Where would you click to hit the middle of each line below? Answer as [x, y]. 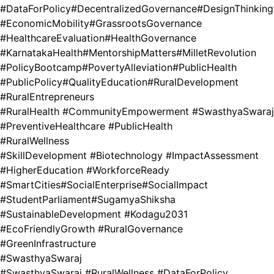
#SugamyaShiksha [133, 200]
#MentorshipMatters [129, 53]
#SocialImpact [175, 185]
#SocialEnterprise [101, 185]
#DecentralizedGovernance [134, 9]
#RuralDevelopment [193, 82]
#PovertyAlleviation [127, 68]
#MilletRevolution [216, 53]
